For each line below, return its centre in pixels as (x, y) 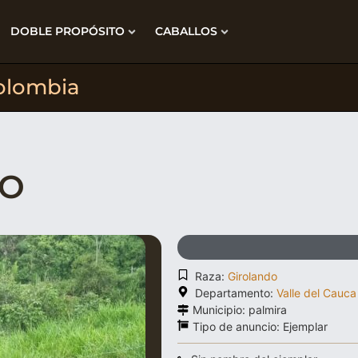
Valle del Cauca (316, 293)
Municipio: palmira (240, 310)
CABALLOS (186, 31)
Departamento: (236, 293)
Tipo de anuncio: (238, 326)
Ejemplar (305, 326)
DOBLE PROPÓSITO (67, 31)
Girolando (253, 276)
